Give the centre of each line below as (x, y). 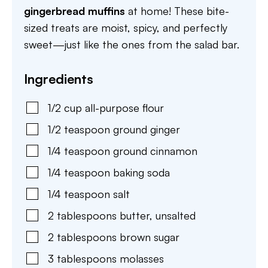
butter (135, 215)
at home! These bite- (177, 11)
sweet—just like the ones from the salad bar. (132, 44)
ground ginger (147, 129)
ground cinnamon (155, 151)
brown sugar (150, 237)
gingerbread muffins (74, 11)
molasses (142, 258)
